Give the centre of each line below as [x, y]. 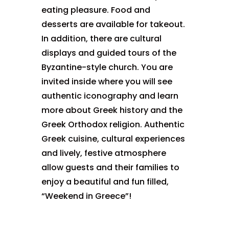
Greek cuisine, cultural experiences [113, 139]
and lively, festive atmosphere [104, 153]
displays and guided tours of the [109, 53]
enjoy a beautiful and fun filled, [105, 182]
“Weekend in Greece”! [86, 196]
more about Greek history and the [112, 110]
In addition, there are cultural [101, 39]
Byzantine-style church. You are [107, 67]
